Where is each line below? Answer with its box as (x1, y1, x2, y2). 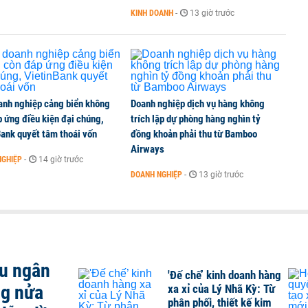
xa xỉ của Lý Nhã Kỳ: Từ (168, 282, 275, 296)
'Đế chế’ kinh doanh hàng (168, 268, 281, 282)
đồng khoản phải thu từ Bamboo (131, 128, 257, 140)
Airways (131, 143, 164, 155)
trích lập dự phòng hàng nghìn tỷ (131, 113, 261, 125)
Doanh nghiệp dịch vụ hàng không (131, 98, 265, 110)
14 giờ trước (38, 155, 83, 164)
